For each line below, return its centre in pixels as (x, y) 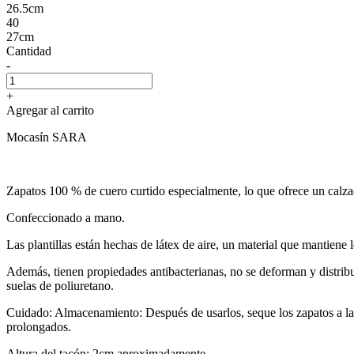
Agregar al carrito (50, 110)
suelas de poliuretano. (60, 285)
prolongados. (39, 326)
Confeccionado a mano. (66, 217)
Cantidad (29, 51)
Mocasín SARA (47, 137)
